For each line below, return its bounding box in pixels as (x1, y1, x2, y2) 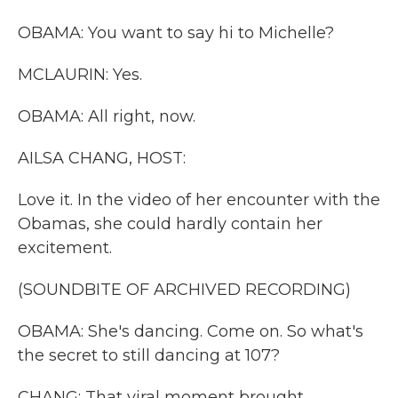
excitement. (18, 238, 112, 258)
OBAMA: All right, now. (18, 107, 195, 126)
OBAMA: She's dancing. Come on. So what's (18, 322, 363, 341)
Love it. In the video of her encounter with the (18, 190, 380, 210)
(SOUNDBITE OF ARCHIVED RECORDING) (18, 280, 351, 299)
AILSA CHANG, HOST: (18, 148, 186, 168)
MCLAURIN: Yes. (18, 65, 142, 84)
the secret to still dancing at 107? (18, 346, 280, 365)
